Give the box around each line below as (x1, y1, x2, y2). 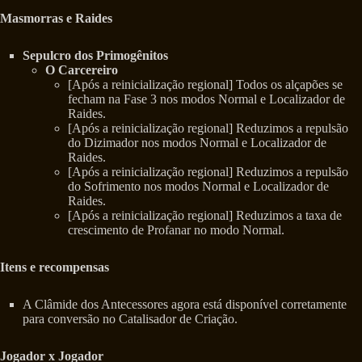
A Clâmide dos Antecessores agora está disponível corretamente (23, 297, 347, 311)
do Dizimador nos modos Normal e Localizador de (68, 135, 326, 149)
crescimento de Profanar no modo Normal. (68, 222, 284, 237)
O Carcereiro (45, 62, 118, 77)
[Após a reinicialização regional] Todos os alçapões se (68, 77, 343, 91)
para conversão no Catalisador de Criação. (23, 311, 238, 326)
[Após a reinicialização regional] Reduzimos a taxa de (68, 208, 342, 222)
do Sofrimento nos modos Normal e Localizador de (68, 179, 329, 193)
